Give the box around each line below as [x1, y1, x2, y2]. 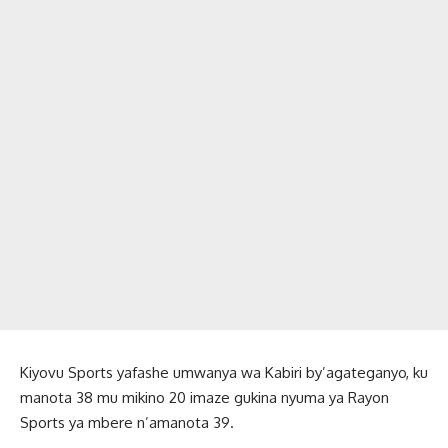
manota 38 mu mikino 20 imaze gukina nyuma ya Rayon [20, 387, 389, 407]
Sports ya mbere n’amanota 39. [20, 412, 234, 432]
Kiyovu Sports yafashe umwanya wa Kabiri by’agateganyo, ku [20, 362, 428, 382]
